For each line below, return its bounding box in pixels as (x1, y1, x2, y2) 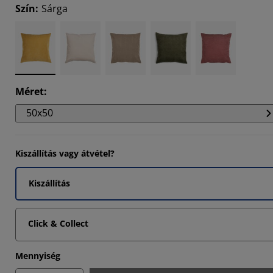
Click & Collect (28, 218, 88, 229)
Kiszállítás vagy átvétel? (15, 147, 115, 159)
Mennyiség (15, 250, 60, 261)
